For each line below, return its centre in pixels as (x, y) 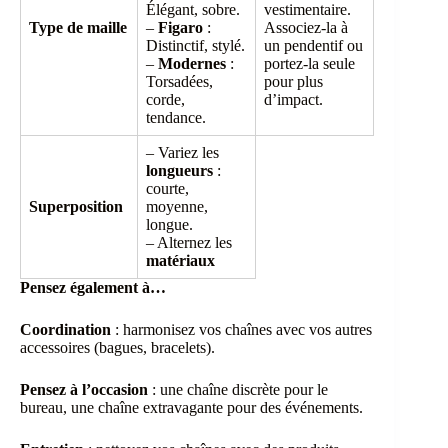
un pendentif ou (313, 46)
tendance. (176, 118)
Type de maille (78, 28)
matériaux (180, 261)
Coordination (65, 330)
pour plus (293, 82)
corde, (165, 100)
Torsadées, (179, 82)
